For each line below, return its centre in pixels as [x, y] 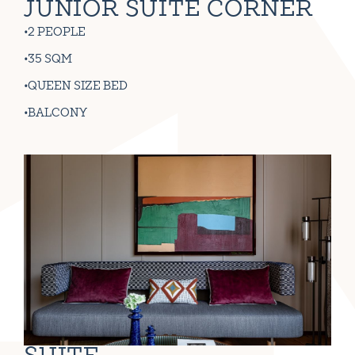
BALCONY [57, 113]
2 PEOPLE [57, 32]
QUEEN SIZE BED [78, 86]
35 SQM [50, 59]
